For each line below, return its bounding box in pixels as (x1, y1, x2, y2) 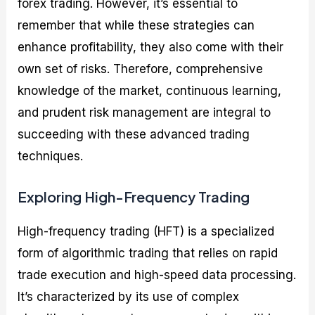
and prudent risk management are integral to (18, 105, 271, 120)
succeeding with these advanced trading (18, 127, 250, 142)
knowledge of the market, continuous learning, (18, 84, 282, 98)
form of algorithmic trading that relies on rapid (18, 245, 278, 260)
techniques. (18, 149, 84, 164)
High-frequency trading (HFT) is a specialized (18, 224, 275, 238)
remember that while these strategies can (18, 18, 255, 33)
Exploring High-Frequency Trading (18, 187, 250, 205)
